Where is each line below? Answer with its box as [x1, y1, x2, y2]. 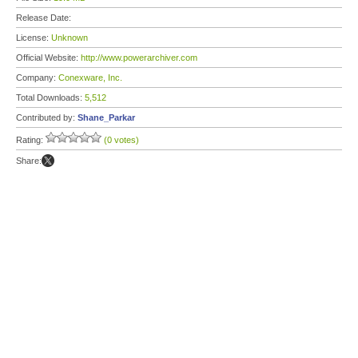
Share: [16, 156, 42, 165]
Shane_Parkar [78, 113, 135, 122]
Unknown [51, 33, 88, 42]
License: [16, 33, 51, 42]
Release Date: [16, 13, 74, 22]
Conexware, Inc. [58, 73, 122, 82]
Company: [16, 73, 58, 82]
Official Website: [16, 53, 81, 62]
